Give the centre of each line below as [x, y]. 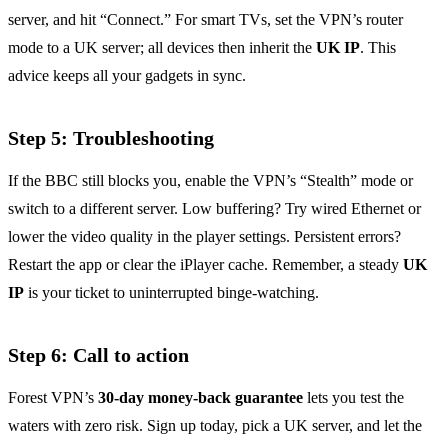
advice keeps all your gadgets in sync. [127, 76]
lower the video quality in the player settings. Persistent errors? [204, 237]
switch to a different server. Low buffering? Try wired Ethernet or [214, 209]
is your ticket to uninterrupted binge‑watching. [171, 293]
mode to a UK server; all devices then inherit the [162, 48]
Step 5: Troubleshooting [111, 138]
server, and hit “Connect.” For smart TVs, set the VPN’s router [205, 20]
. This [378, 48]
